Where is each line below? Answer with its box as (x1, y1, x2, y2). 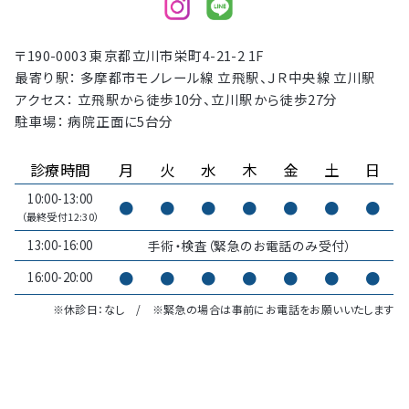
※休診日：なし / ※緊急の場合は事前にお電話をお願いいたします (52, 300, 394, 317)
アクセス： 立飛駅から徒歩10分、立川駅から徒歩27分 (15, 89, 338, 109)
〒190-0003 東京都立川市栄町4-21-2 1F (15, 45, 264, 65)
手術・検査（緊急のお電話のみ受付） (147, 236, 351, 255)
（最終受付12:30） (21, 208, 100, 224)
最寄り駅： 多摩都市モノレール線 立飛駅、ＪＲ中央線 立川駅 (15, 67, 376, 87)
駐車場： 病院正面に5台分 (15, 110, 173, 131)
